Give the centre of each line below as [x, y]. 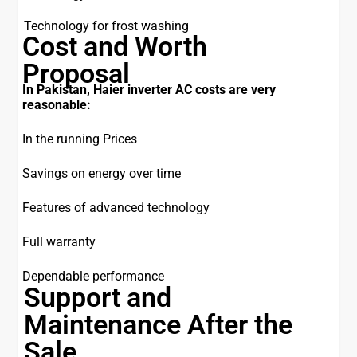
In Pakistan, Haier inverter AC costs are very [149, 90]
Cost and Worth [115, 47]
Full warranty [59, 242]
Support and [98, 298]
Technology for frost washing [107, 26]
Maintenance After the [159, 325]
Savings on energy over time [102, 174]
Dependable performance [94, 277]
